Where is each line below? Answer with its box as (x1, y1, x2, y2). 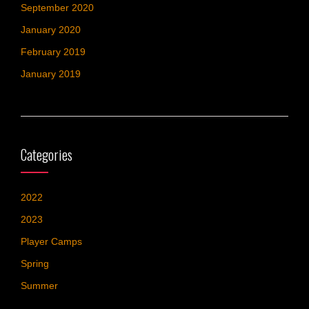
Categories (21, 144, 72, 165)
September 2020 (21, 2, 94, 13)
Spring (21, 258, 49, 269)
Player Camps (21, 236, 82, 247)
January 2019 (21, 68, 81, 79)
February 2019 (21, 46, 86, 57)
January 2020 (21, 24, 81, 35)
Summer (21, 280, 58, 291)
